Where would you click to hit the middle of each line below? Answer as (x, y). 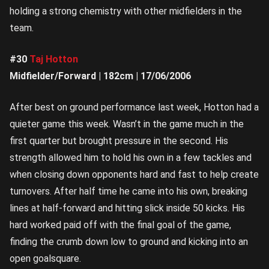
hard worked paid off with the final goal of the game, (120, 225)
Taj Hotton (54, 59)
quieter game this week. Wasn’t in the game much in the (127, 124)
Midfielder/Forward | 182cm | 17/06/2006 (100, 76)
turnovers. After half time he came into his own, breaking (128, 192)
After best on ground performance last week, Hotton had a (134, 107)
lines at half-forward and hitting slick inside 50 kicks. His (127, 208)
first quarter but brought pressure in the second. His (119, 141)
